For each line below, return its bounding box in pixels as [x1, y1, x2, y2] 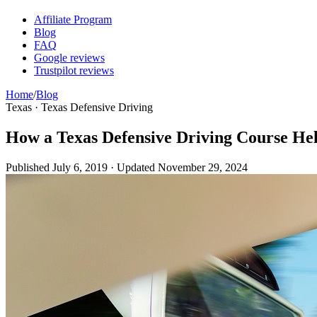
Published [6, 161, 52, 173]
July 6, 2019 [52, 161, 108, 173]
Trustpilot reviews [34, 64, 114, 76]
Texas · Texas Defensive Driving [6, 101, 153, 113]
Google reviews [34, 52, 105, 64]
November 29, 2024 [158, 161, 248, 173]
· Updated [108, 161, 158, 173]
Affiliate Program [34, 13, 112, 25]
